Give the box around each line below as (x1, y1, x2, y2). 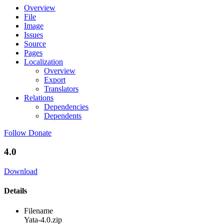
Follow (4, 128, 26, 137)
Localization (24, 57, 63, 66)
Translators (44, 84, 78, 93)
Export (44, 75, 65, 84)
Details (4, 186, 27, 195)
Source (24, 39, 46, 48)
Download (4, 167, 37, 176)
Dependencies (44, 102, 88, 111)
